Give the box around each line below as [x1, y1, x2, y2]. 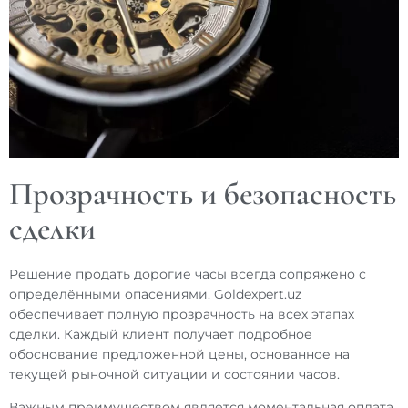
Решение [9, 266, 76, 283]
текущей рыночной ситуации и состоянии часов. [9, 366, 340, 383]
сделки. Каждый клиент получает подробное [9, 326, 312, 343]
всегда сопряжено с [227, 266, 366, 283]
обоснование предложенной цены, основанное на [9, 346, 350, 363]
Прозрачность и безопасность [9, 175, 396, 214]
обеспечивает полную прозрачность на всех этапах [9, 306, 354, 323]
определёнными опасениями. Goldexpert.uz [9, 286, 301, 303]
